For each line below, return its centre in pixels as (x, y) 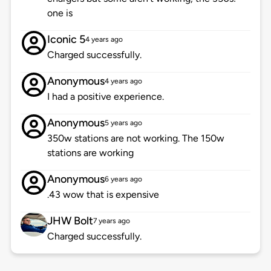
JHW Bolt (70, 221)
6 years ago (123, 179)
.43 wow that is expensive (103, 195)
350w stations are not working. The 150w (135, 139)
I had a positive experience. (105, 97)
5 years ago (123, 123)
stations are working (90, 153)
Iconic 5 (66, 40)
